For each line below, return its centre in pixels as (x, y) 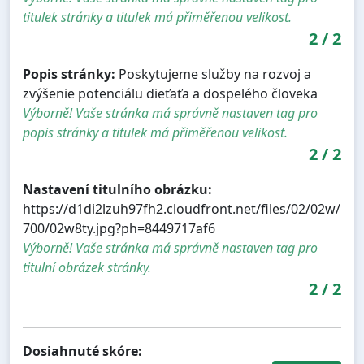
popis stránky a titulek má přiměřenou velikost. (155, 133)
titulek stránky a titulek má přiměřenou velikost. (157, 17)
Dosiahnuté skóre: (82, 351)
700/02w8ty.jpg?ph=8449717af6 (119, 229)
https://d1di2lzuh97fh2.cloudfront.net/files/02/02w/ (182, 209)
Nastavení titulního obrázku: (117, 190)
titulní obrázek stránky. (87, 268)
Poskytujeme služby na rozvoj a (213, 74)
